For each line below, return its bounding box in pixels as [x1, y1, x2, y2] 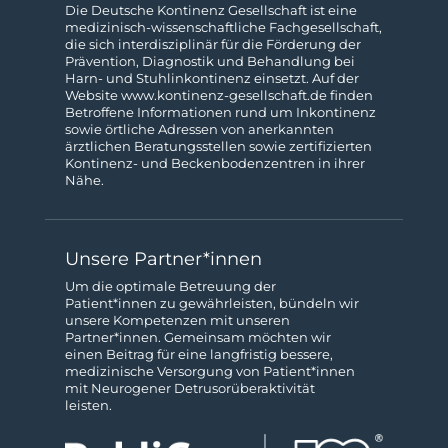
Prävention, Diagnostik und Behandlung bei [64, 53, 355, 69]
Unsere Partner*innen [64, 247, 262, 270]
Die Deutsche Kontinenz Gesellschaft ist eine [64, 2, 357, 18]
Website [64, 87, 121, 103]
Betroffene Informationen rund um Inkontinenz [64, 104, 376, 120]
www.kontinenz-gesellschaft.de [120, 87, 327, 103]
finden [326, 87, 373, 103]
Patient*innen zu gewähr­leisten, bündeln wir [64, 295, 359, 311]
